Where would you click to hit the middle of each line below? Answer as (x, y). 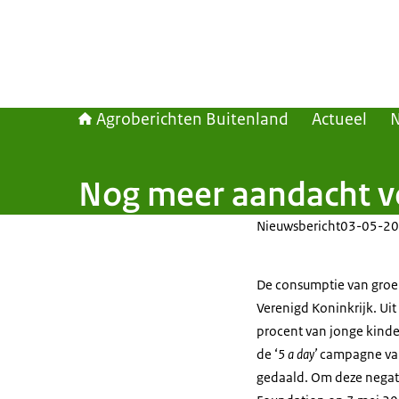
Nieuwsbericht (298, 226)
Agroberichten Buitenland (192, 119)
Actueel (339, 119)
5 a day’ (297, 354)
